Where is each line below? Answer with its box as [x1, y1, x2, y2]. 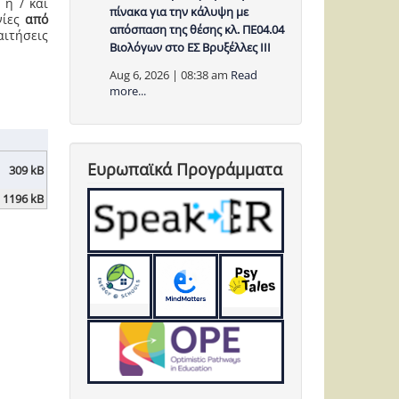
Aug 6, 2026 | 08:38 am [110, 67, 229, 84]
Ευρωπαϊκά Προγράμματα [87, 159, 283, 181]
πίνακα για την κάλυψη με [110, 4, 249, 20]
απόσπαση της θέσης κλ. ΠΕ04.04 [110, 21, 285, 38]
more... [110, 83, 147, 100]
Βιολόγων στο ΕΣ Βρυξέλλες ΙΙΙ [110, 39, 272, 56]
